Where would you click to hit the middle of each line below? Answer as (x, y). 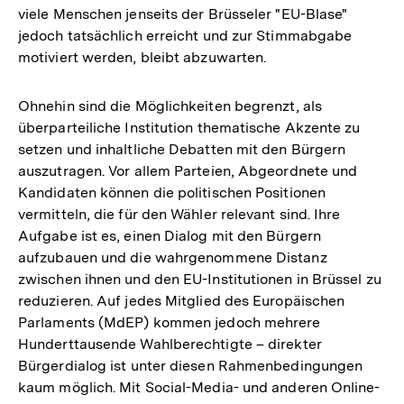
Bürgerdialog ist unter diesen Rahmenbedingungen (191, 365)
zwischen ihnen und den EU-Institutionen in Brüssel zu (200, 279)
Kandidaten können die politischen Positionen (172, 192)
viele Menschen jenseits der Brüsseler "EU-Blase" (183, 14)
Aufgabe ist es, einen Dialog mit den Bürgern (170, 235)
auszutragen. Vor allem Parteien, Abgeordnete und (188, 170)
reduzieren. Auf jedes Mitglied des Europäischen (182, 300)
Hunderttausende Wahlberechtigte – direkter (170, 344)
